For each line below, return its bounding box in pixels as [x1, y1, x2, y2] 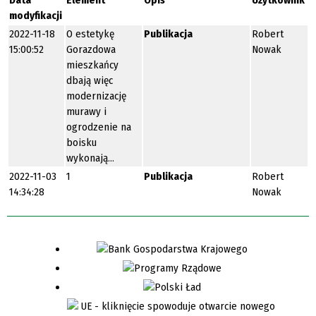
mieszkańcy [66, 58, 119, 71]
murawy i [66, 104, 107, 118]
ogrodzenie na [66, 120, 131, 133]
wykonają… [66, 151, 114, 164]
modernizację [66, 89, 126, 102]
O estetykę [66, 27, 114, 40]
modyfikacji [9, 8, 62, 22]
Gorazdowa [66, 42, 116, 56]
